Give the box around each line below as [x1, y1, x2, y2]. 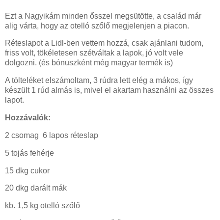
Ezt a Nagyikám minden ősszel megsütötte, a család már [5, 11, 201, 20]
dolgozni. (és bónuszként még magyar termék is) [5, 58, 173, 67]
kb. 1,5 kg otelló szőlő [5, 201, 80, 210]
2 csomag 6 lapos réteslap [5, 131, 98, 139]
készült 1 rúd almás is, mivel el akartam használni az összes [5, 86, 214, 95]
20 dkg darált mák [5, 184, 67, 192]
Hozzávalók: [5, 113, 68, 122]
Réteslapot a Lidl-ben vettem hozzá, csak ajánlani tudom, [5, 39, 203, 48]
